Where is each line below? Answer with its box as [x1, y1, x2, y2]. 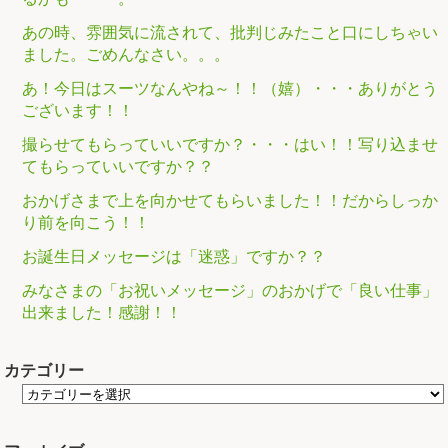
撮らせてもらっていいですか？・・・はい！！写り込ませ [22, 135, 439, 153]
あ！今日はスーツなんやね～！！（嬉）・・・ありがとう [22, 79, 439, 97]
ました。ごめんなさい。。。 [22, 45, 231, 63]
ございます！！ [22, 101, 135, 119]
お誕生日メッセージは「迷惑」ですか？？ [22, 247, 327, 265]
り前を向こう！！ [22, 213, 151, 231]
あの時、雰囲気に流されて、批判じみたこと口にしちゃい [22, 23, 439, 41]
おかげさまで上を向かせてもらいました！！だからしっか [22, 191, 439, 209]
